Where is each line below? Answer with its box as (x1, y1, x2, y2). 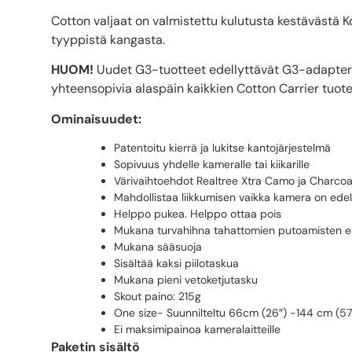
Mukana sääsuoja (114, 240, 202, 255)
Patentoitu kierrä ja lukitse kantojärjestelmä (114, 141, 331, 156)
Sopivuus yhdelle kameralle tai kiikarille (114, 157, 310, 172)
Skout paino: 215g (114, 289, 201, 304)
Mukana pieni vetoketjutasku (114, 273, 258, 288)
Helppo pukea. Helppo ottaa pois (114, 207, 281, 222)
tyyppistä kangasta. (51, 31, 165, 48)
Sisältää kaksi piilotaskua (114, 256, 239, 271)
